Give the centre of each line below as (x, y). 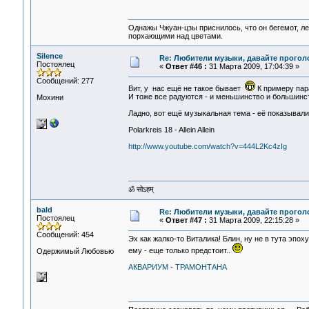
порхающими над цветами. (175, 36)
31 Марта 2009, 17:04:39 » (253, 66)
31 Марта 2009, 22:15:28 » (253, 220)
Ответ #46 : (186, 66)
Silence (49, 56)
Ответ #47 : (186, 220)
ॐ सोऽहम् (141, 189)
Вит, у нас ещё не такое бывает (186, 89)
